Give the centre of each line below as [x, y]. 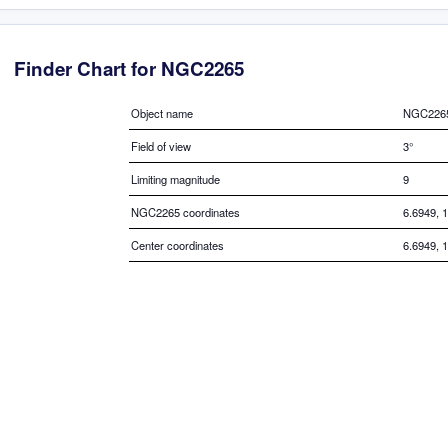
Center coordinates [177, 245]
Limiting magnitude [175, 179]
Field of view [161, 146]
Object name [162, 113]
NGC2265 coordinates [185, 212]
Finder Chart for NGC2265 [129, 68]
